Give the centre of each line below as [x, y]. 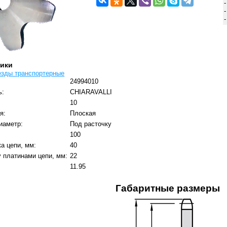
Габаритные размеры [167, 188]
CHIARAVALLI [91, 92]
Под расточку [91, 124]
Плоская [83, 113]
